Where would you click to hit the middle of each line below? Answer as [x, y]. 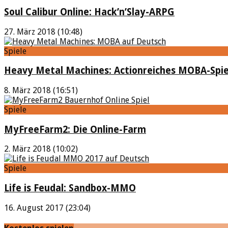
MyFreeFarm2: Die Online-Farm [75, 129]
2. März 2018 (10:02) [41, 149]
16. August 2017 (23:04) [47, 208]
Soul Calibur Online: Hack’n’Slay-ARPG [89, 12]
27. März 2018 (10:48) [43, 32]
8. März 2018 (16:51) [41, 91]
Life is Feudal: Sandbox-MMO [70, 188]
